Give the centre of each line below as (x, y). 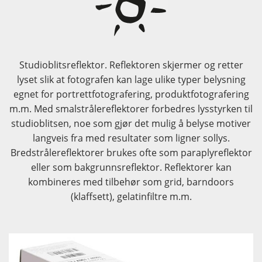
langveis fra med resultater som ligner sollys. (131, 138)
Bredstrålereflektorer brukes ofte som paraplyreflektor (131, 152)
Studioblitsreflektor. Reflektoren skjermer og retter (131, 65)
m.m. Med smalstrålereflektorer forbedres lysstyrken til (131, 108)
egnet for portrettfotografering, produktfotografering (131, 94)
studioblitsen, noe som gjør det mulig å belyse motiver (131, 123)
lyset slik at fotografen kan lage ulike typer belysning (131, 79)
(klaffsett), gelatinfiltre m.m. (131, 196)
